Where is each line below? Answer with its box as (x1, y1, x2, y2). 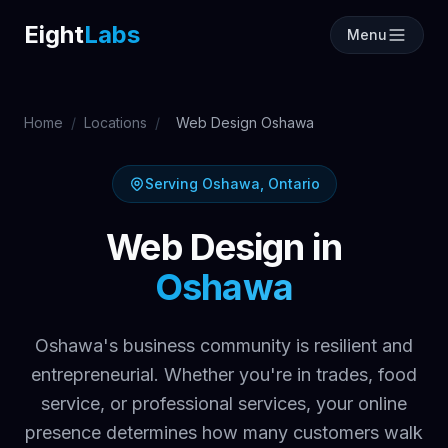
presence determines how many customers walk (25, 422, 423, 443)
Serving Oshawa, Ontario (144, 175, 320, 192)
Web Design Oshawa (176, 114, 314, 131)
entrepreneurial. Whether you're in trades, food (31, 364, 417, 385)
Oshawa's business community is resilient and (35, 335, 413, 356)
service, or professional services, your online (41, 393, 407, 414)
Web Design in (106, 225, 342, 269)
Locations (84, 114, 147, 131)
